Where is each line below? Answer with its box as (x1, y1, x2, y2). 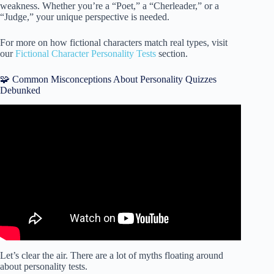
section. (156, 48, 188, 59)
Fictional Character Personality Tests (15, 48, 156, 59)
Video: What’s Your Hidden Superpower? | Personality (15, 122, 226, 133)
